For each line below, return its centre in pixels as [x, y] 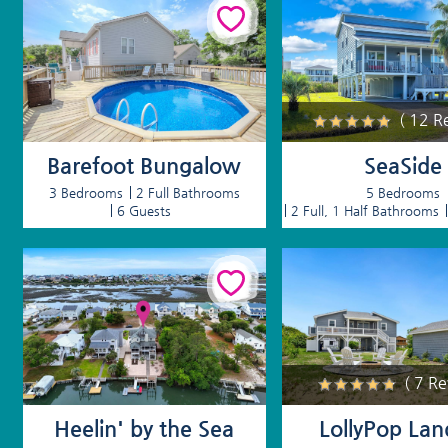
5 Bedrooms [403, 192]
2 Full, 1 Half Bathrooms [365, 210]
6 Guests [143, 210]
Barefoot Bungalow [144, 165]
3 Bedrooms [85, 192]
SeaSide [403, 165]
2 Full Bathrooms [187, 192]
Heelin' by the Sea [144, 429]
